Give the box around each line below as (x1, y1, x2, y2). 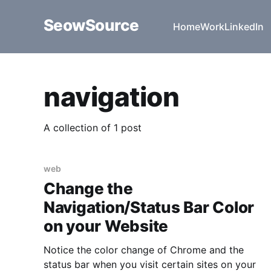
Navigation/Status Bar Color (44, 198, 254, 217)
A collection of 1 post (44, 122, 142, 134)
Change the (44, 179, 133, 198)
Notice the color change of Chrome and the (44, 244, 244, 256)
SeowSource (44, 15, 139, 34)
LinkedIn (224, 21, 264, 33)
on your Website (44, 217, 169, 236)
